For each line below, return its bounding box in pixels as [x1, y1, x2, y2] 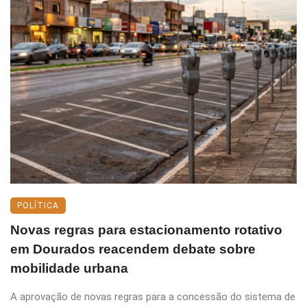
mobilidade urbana [10, 260, 128, 275]
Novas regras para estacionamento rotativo [10, 222, 282, 237]
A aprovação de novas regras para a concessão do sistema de [10, 290, 295, 303]
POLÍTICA [17, 200, 59, 210]
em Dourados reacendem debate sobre [10, 241, 256, 256]
